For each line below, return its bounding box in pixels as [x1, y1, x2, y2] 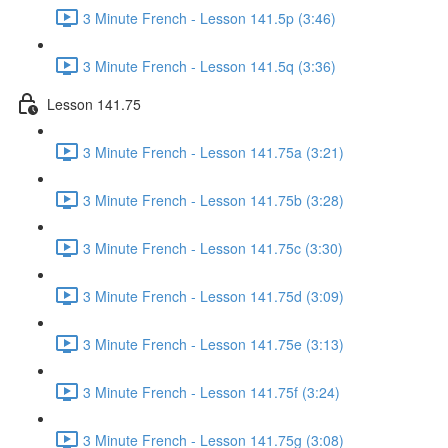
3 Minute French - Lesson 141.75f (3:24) [83, 381, 340, 402]
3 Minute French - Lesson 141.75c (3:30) [83, 237, 343, 258]
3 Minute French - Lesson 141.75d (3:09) [83, 285, 344, 306]
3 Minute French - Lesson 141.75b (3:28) [83, 189, 344, 210]
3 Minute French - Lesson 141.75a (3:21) [83, 141, 344, 162]
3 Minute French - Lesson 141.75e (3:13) [83, 333, 344, 354]
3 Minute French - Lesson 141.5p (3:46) [83, 7, 336, 28]
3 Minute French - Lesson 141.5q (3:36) [83, 55, 336, 76]
